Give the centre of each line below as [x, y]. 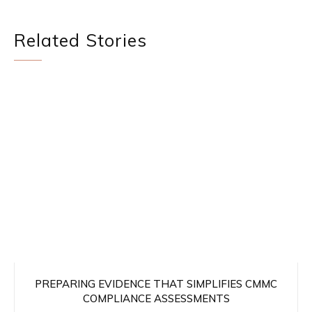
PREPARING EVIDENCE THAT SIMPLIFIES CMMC [156, 284]
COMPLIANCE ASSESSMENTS [156, 299]
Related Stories [80, 40]
